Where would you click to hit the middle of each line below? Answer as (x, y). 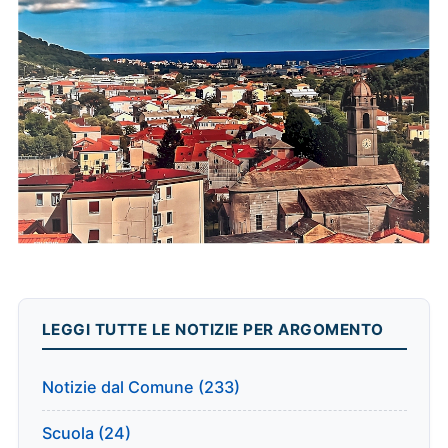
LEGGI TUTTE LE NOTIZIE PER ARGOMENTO (212, 330)
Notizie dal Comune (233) (140, 386)
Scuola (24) (86, 433)
